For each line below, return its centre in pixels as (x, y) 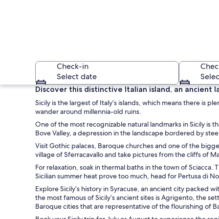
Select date (77, 77)
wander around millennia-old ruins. (88, 111)
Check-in (73, 66)
